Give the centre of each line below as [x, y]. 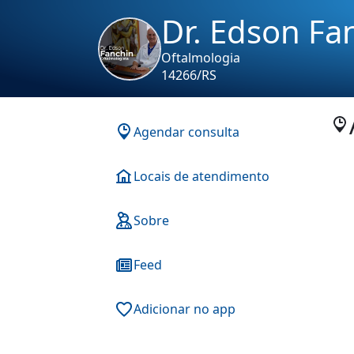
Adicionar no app [185, 309]
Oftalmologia [201, 58]
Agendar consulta [186, 132]
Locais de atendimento [201, 176]
